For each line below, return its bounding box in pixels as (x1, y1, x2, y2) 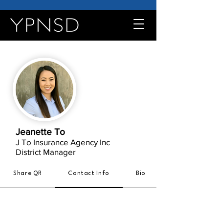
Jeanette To (16, 127, 65, 137)
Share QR (13, 171, 42, 176)
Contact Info (68, 171, 110, 176)
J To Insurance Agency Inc (16, 137, 110, 147)
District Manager (16, 147, 76, 156)
